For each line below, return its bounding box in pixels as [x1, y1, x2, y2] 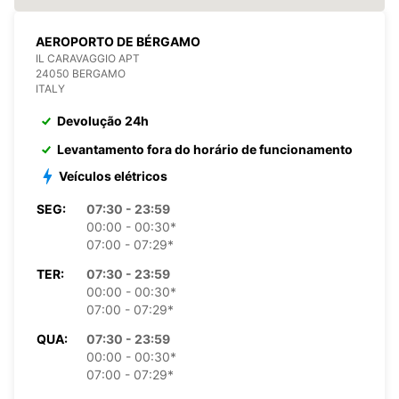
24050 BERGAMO [36, 66, 126, 80]
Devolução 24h [57, 112, 149, 128]
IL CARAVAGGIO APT [36, 51, 140, 65]
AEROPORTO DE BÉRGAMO [36, 33, 200, 49]
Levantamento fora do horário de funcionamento [57, 141, 353, 157]
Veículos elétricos [59, 167, 167, 183]
